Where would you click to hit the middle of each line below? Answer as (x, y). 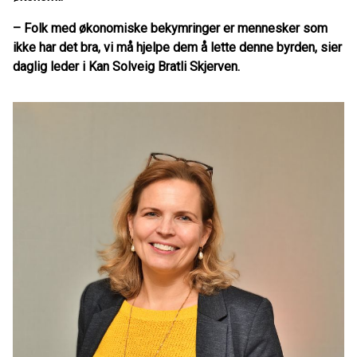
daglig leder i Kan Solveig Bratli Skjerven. (126, 67)
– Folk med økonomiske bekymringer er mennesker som (170, 28)
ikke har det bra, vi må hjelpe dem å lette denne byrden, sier (177, 47)
